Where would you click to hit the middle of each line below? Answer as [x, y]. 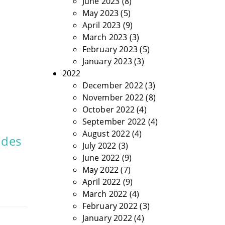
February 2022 [110, 206]
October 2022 [108, 109]
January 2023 [107, 61]
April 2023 [101, 25]
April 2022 [101, 182]
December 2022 [113, 85]
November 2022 [113, 97]
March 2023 [105, 37]
